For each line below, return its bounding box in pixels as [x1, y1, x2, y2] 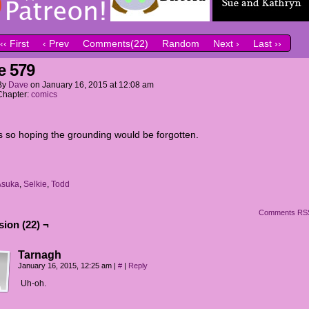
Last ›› [253, 38, 281, 50]
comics [31, 90, 57, 99]
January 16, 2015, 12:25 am [18, 261, 114, 270]
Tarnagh [18, 249, 61, 261]
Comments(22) [83, 38, 148, 50]
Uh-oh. [21, 279, 46, 288]
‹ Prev [43, 38, 69, 50]
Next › [213, 38, 239, 50]
